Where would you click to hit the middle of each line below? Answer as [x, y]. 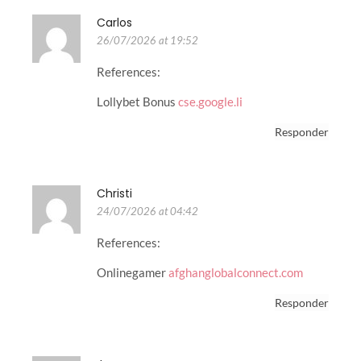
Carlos [114, 23]
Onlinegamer [133, 272]
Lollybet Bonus [137, 101]
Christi [114, 194]
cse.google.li [210, 101]
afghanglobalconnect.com [236, 272]
